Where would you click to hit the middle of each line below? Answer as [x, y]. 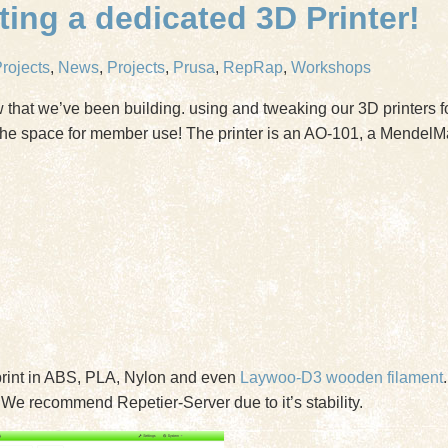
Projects [136, 67]
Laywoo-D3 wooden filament [341, 377]
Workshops [331, 67]
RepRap [253, 67]
